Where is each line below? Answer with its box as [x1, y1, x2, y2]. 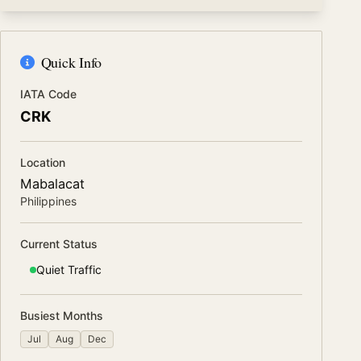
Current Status [20, 237, 98, 251]
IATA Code [20, 87, 77, 101]
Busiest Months [20, 309, 103, 322]
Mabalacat [20, 176, 85, 192]
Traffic [64, 263, 102, 276]
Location [20, 156, 65, 169]
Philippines [20, 194, 77, 208]
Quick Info [40, 52, 102, 72]
